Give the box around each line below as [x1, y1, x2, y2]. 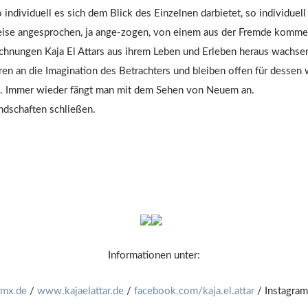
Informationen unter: [108, 250, 200, 261]
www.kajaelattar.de [37, 286, 124, 297]
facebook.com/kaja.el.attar [134, 286, 254, 297]
